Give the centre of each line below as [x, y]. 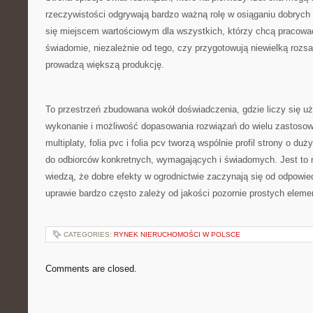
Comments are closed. [91, 269]
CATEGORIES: [89, 234]
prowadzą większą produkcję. [105, 65]
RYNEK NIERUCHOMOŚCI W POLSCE [177, 234]
